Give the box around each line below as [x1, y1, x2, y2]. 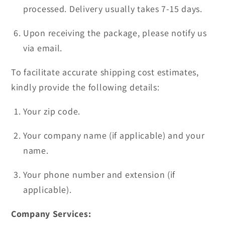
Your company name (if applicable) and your [23, 130, 205, 142]
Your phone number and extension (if [23, 169, 176, 181]
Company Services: [11, 208, 91, 220]
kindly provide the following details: [11, 81, 160, 93]
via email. [23, 42, 63, 54]
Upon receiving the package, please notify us [23, 27, 207, 39]
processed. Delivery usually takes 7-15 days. [23, 3, 202, 15]
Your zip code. [23, 105, 81, 118]
